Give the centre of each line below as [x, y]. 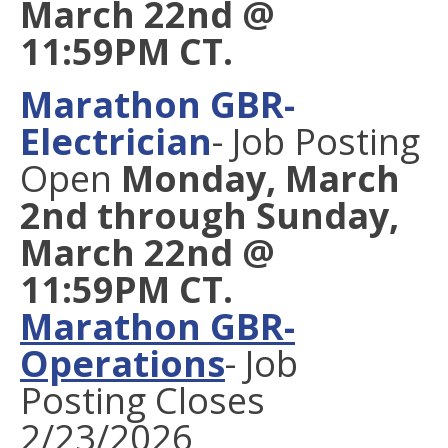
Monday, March [260, 178]
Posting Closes [142, 400]
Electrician [116, 141]
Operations [122, 363]
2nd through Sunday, [209, 215]
